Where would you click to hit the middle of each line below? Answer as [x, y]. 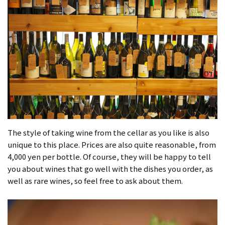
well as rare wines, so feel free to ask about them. [95, 180]
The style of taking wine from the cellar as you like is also [108, 132]
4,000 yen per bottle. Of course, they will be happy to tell [109, 156]
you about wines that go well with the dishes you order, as [110, 168]
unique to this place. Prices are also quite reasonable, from [112, 144]
